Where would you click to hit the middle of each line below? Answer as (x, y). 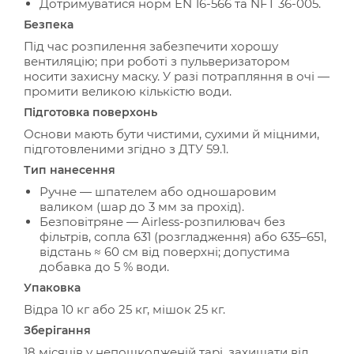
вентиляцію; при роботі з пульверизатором (157, 61)
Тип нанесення (70, 170)
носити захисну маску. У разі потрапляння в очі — (177, 76)
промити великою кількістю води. (128, 91)
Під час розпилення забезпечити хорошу (151, 46)
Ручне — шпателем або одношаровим (158, 192)
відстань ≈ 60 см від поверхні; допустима (165, 252)
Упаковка (52, 288)
